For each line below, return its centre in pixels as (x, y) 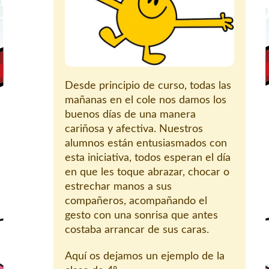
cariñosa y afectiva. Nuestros (134, 129)
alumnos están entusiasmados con (146, 144)
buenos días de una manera (130, 115)
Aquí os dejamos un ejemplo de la (145, 257)
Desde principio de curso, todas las (148, 86)
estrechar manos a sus (118, 187)
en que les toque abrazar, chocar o (147, 173)
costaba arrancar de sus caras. (137, 230)
